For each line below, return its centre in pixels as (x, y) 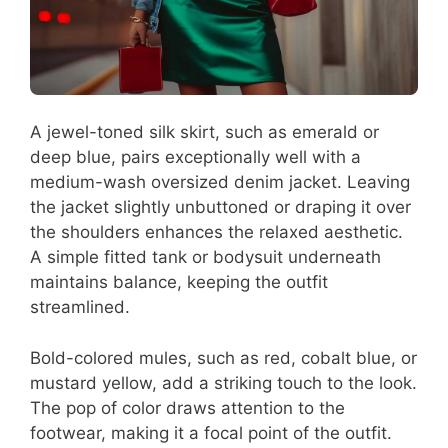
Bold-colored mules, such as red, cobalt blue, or (223, 357)
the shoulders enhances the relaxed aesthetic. (216, 232)
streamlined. (80, 307)
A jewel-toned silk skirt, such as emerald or (204, 132)
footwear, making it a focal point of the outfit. (211, 432)
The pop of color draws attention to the (187, 407)
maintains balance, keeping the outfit (179, 282)
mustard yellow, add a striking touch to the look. (223, 382)
